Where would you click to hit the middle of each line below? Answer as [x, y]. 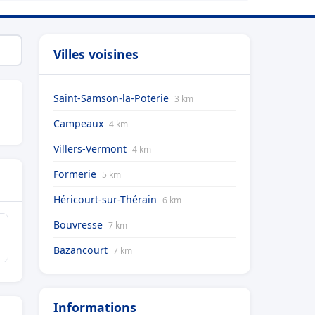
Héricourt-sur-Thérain [107, 199]
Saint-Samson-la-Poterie [112, 98]
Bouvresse [79, 225]
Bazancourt [82, 250]
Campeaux [80, 123]
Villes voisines [96, 54]
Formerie [76, 174]
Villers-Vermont [91, 149]
